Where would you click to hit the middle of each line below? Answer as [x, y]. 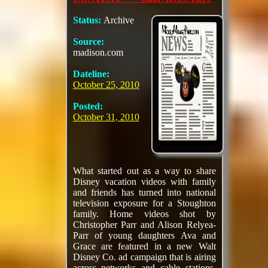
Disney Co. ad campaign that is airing [144, 257]
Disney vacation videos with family [144, 182]
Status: [88, 20]
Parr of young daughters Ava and [144, 235]
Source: [88, 42]
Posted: [88, 106]
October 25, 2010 [106, 85]
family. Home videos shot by [144, 214]
